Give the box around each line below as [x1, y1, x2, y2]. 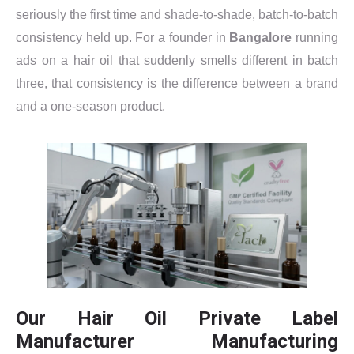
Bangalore [229, 31, 292, 45]
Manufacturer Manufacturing [16, 330, 338, 352]
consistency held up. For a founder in [16, 31, 230, 45]
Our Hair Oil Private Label [16, 307, 338, 330]
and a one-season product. [16, 100, 165, 114]
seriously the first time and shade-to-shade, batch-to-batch [16, 8, 338, 22]
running [292, 31, 338, 45]
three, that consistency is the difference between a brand [16, 77, 338, 91]
